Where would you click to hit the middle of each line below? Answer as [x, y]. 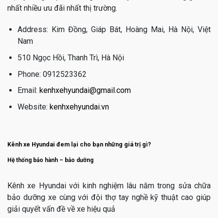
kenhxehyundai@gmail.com [85, 91]
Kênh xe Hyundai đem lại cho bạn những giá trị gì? [79, 144]
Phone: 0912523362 [52, 74]
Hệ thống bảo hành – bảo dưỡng [50, 160]
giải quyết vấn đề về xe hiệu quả [61, 209]
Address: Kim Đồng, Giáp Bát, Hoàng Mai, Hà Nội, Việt [114, 30]
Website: [33, 107]
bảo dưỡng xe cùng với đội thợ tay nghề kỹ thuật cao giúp [109, 198]
